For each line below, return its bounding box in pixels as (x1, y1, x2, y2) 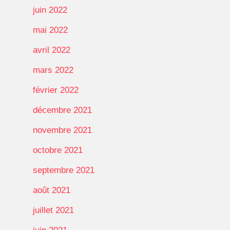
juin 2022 (33, 5, 67, 15)
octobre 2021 (33, 145, 83, 155)
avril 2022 (33, 45, 70, 55)
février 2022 (33, 85, 79, 95)
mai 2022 (33, 25, 68, 35)
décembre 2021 (33, 105, 92, 115)
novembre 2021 (33, 125, 92, 135)
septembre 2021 (33, 165, 94, 175)
